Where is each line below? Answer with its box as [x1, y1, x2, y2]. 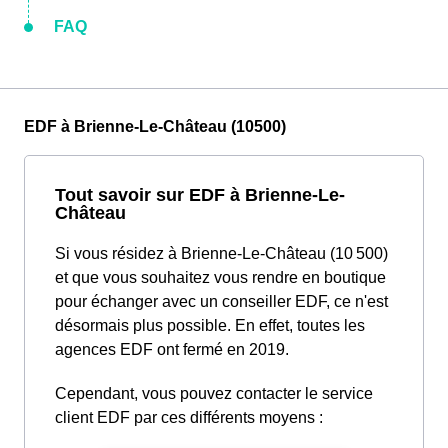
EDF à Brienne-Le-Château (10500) [24, 118, 286, 136]
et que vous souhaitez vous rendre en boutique [55, 269, 386, 287]
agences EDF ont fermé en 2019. [55, 341, 289, 359]
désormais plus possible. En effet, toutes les [55, 317, 365, 335]
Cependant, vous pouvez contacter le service [55, 385, 373, 403]
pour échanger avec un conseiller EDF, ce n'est [55, 293, 388, 311]
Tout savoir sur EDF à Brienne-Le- [55, 184, 345, 206]
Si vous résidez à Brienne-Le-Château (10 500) [55, 245, 388, 263]
